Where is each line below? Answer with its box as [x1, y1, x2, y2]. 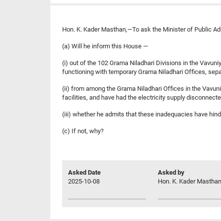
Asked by [158, 168, 184, 176]
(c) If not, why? [62, 127, 104, 135]
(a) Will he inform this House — [62, 42, 148, 50]
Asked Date [68, 168, 101, 176]
